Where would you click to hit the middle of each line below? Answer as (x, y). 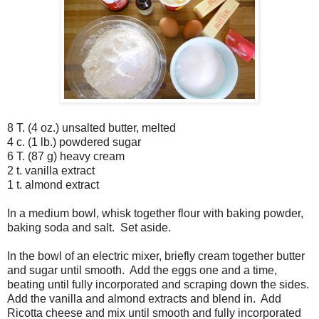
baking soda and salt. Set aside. (89, 228)
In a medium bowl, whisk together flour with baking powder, (155, 214)
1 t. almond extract (53, 185)
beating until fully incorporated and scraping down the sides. (159, 285)
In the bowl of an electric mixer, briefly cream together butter (156, 256)
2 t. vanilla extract (51, 171)
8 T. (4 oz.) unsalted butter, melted (91, 128)
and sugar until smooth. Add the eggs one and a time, (142, 271)
